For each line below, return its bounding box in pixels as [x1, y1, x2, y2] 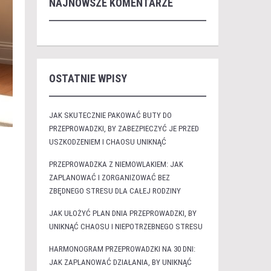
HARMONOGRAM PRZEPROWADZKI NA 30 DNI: [48, 244, 195, 253]
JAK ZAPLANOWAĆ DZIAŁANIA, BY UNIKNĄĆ [48, 258, 192, 267]
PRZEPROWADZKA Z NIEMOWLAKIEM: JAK [48, 160, 183, 169]
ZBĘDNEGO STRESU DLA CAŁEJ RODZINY [48, 186, 181, 195]
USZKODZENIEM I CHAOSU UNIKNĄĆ [48, 137, 166, 146]
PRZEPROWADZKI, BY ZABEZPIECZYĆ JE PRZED [48, 124, 199, 133]
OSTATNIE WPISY [48, 72, 127, 85]
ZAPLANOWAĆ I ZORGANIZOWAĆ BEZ [48, 173, 170, 182]
